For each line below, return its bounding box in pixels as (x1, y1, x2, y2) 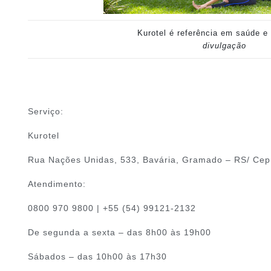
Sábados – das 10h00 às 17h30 (27, 252, 167, 262)
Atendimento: (27, 179, 86, 189)
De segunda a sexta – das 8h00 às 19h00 (27, 227, 211, 238)
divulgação (202, 41, 246, 51)
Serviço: (27, 106, 64, 117)
